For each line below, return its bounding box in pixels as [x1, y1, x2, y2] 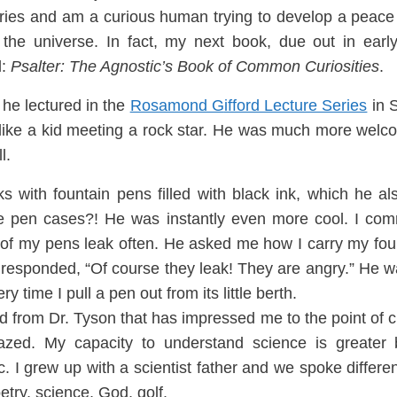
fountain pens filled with [53, 185, 226, 204]
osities [334, 58, 379, 76]
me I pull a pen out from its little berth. [31, 284, 297, 303]
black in [231, 185, 289, 204]
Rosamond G [129, 97, 224, 115]
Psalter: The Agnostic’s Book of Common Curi [11, 58, 334, 76]
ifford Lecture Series [223, 97, 368, 115]
